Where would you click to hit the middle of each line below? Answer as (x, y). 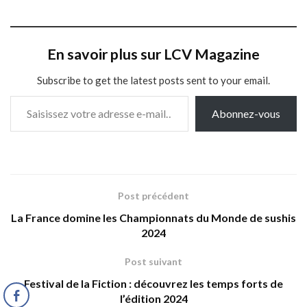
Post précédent (153, 196)
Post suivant (153, 262)
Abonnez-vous (246, 114)
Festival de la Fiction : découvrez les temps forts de (153, 284)
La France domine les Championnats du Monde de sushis (153, 218)
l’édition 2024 (153, 299)
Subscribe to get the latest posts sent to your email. (153, 81)
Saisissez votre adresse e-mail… (24, 95)
